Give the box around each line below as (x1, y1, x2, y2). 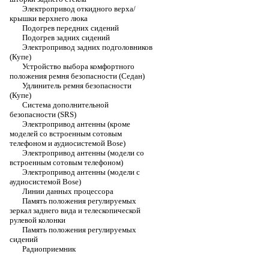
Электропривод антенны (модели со (22, 148, 144, 157)
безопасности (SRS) (10, 110, 76, 119)
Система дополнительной (22, 100, 109, 109)
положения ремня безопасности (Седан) (10, 71, 145, 80)
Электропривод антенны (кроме (22, 119, 130, 128)
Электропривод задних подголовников (22, 43, 153, 52)
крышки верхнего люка (10, 14, 88, 23)
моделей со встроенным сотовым (10, 129, 122, 138)
